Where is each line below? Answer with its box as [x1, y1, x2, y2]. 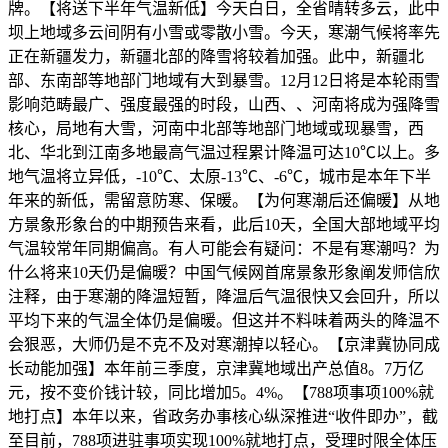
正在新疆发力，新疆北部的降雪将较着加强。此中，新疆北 [8, 47, 424, 65]
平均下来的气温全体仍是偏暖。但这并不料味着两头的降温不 [8, 311, 440, 329]
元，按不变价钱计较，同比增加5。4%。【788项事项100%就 [8, 383, 434, 401]
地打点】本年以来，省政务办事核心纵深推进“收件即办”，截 [8, 407, 438, 425]
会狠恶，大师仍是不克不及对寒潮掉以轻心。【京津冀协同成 [8, 335, 440, 353]
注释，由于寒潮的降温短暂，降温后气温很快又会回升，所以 [8, 287, 440, 305]
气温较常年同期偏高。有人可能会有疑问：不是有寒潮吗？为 [8, 239, 440, 257]
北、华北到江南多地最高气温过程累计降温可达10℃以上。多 [8, 143, 440, 161]
